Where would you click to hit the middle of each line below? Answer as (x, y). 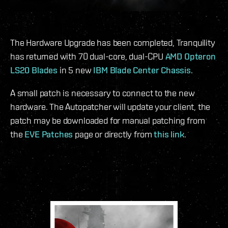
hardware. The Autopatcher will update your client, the (110, 107)
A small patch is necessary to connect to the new (103, 93)
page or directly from (113, 134)
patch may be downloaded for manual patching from (108, 121)
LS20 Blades (34, 70)
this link (169, 134)
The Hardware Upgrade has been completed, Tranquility (113, 43)
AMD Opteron (190, 56)
